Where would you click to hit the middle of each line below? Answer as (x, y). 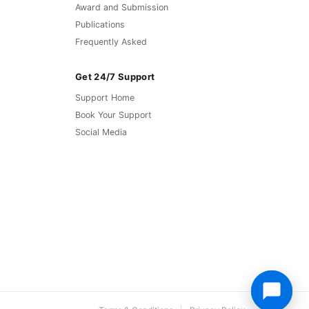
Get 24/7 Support (115, 76)
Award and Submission (122, 8)
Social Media (101, 132)
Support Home (105, 98)
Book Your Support (113, 115)
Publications (100, 25)
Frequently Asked (111, 42)
